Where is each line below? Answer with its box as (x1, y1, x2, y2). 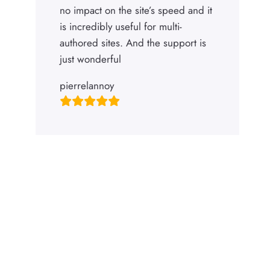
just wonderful (60, 52, 122, 67)
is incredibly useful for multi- (60, 19, 183, 34)
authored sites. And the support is (60, 36, 207, 51)
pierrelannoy (60, 78, 115, 93)
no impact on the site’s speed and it (60, 3, 213, 18)
